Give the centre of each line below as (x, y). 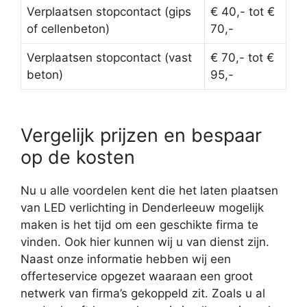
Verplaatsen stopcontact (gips (109, 12)
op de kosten (78, 158)
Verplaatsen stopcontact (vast (109, 58)
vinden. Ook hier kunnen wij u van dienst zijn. (145, 242)
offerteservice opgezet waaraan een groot (137, 277)
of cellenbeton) (68, 29)
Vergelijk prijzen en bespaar (141, 136)
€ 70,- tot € (242, 58)
